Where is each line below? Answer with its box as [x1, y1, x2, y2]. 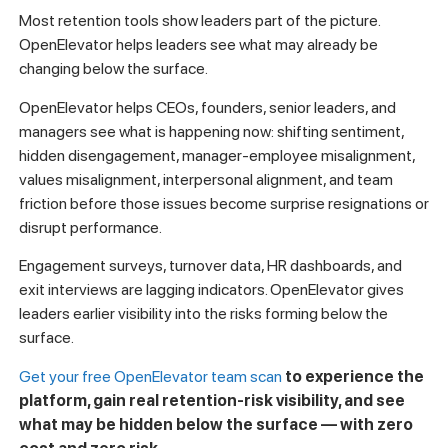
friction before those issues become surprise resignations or [18, 193, 429, 213]
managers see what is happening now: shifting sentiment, [18, 121, 404, 141]
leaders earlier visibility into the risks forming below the [18, 304, 388, 324]
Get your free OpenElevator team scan [18, 366, 282, 386]
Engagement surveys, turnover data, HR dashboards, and [18, 256, 402, 276]
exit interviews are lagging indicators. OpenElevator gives [18, 280, 404, 300]
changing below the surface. [18, 59, 208, 79]
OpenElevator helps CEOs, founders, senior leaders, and [18, 97, 396, 117]
